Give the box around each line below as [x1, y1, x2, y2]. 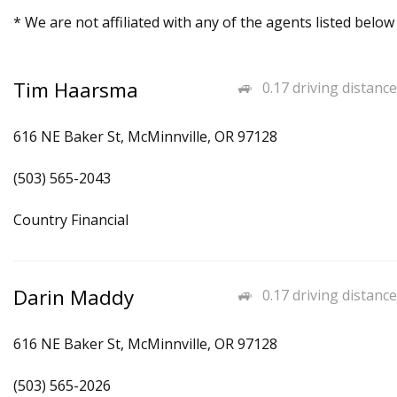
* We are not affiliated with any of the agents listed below [13, 12, 394, 32]
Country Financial [13, 210, 128, 230]
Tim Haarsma [13, 76, 138, 104]
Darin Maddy [13, 284, 134, 311]
